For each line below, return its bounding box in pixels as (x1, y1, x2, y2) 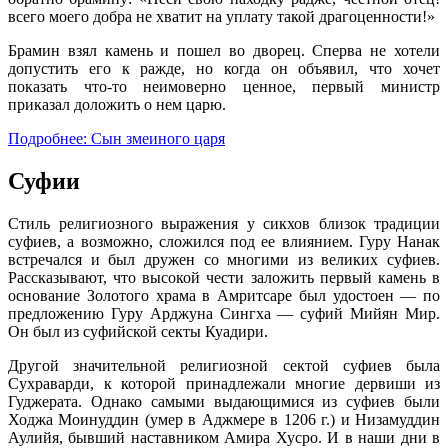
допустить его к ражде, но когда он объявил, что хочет (8, 60, 440, 78)
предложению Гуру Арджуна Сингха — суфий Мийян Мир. (8, 305, 440, 323)
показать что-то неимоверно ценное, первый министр (8, 78, 440, 96)
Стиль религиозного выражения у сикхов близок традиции (8, 215, 440, 233)
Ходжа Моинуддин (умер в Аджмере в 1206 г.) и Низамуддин (8, 411, 440, 429)
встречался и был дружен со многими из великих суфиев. (8, 251, 440, 269)
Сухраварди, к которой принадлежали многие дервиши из (8, 375, 440, 393)
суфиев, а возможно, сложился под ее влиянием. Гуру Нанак (8, 233, 440, 251)
